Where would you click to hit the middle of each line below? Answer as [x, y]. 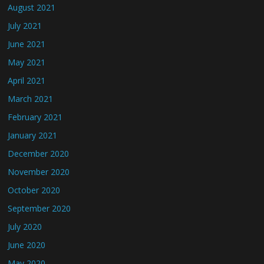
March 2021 [31, 99]
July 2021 [25, 26]
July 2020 [25, 227]
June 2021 [27, 44]
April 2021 [27, 80]
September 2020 [39, 208]
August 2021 [32, 7]
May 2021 [27, 62]
